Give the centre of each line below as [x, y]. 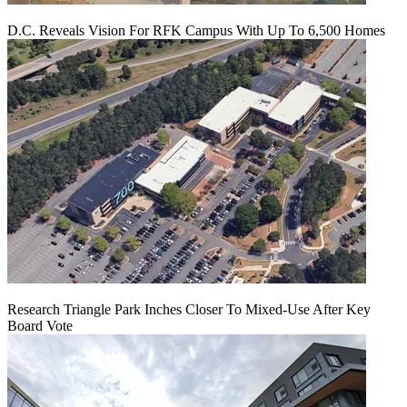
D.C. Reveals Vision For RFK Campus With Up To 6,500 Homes [196, 31]
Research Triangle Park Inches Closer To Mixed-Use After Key [189, 310]
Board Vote [40, 326]
